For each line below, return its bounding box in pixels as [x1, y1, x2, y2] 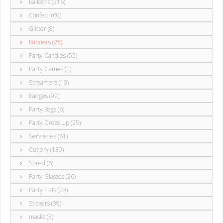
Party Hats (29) [27, 185, 68, 194]
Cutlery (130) [27, 145, 64, 154]
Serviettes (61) [27, 131, 68, 140]
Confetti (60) [27, 10, 61, 19]
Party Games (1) [27, 64, 71, 73]
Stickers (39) [27, 199, 61, 208]
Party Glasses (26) [27, 172, 76, 181]
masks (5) [27, 212, 53, 221]
